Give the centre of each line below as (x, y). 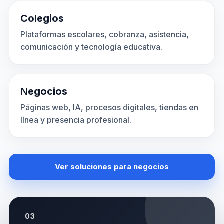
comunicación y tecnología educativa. (91, 47)
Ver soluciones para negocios (112, 167)
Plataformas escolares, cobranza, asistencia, (104, 34)
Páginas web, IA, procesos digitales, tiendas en (109, 107)
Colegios (42, 18)
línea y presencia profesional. (76, 120)
